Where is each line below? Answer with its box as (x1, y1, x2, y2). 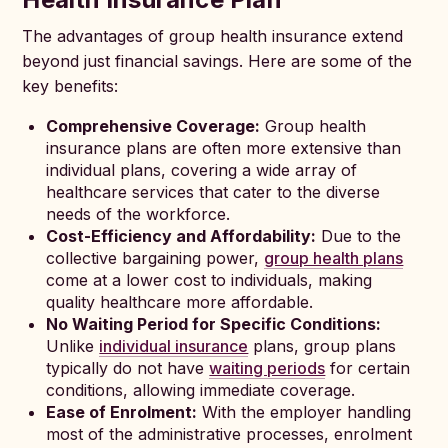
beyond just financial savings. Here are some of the (22, 51, 413, 71)
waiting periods (209, 358, 326, 378)
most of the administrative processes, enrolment (46, 424, 413, 444)
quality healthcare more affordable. (46, 292, 314, 312)
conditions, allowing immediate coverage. (46, 380, 356, 400)
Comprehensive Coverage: (46, 116, 261, 136)
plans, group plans (248, 336, 397, 356)
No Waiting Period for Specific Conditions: (46, 314, 382, 334)
